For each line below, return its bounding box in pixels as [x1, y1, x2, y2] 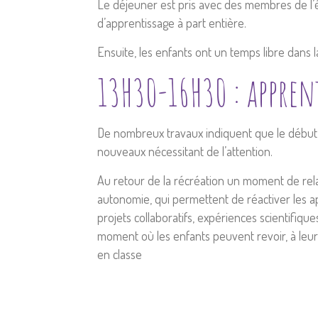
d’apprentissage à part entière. [97, 15, 249, 31]
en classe [97, 246, 142, 262]
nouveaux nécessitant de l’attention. [97, 143, 273, 159]
